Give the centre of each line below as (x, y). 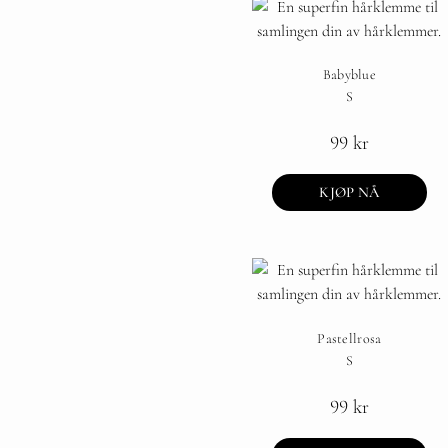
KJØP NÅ (349, 192)
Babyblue (349, 75)
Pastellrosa (349, 339)
